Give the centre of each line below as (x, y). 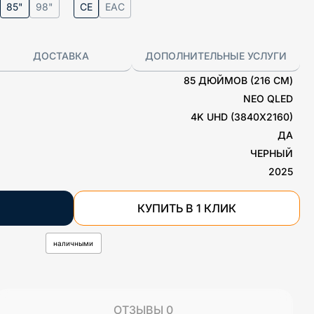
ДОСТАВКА (61, 55)
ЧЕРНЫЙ (272, 153)
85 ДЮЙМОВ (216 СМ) (238, 80)
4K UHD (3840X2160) (242, 117)
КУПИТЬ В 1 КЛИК (186, 208)
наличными (73, 243)
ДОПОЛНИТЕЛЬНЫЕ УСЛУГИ (216, 55)
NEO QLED (268, 98)
